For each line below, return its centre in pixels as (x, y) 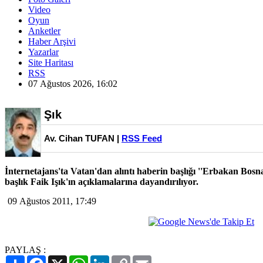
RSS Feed (142, 139)
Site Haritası (51, 63)
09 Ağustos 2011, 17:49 (52, 201)
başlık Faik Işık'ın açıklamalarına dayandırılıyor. (102, 182)
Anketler (44, 31)
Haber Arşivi (52, 41)
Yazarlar (43, 52)
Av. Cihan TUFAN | (83, 139)
